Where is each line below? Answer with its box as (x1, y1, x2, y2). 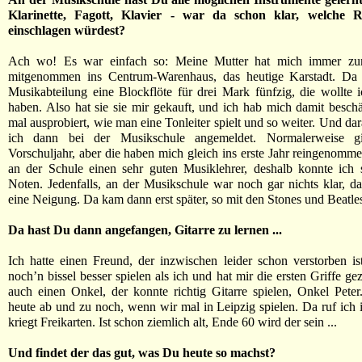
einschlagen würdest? (8, 23, 125, 37)
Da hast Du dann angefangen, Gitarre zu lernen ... (8, 223, 282, 237)
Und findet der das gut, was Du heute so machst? (8, 346, 276, 360)
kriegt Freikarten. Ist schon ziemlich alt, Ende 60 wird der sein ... (8, 315, 337, 329)
